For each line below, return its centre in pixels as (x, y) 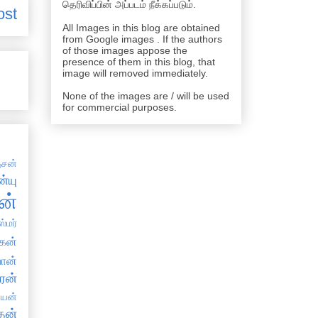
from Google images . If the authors (142, 39)
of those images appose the (125, 51)
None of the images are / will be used (146, 96)
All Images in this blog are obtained (141, 28)
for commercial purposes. (120, 108)
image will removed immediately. (135, 73)
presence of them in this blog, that (139, 62)
